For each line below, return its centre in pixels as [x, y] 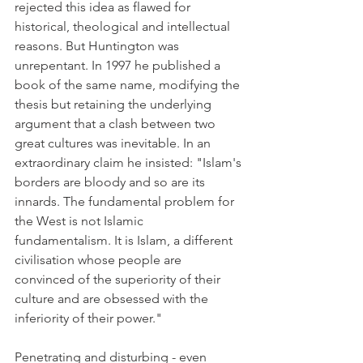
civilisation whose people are [100, 260]
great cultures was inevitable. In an [114, 143]
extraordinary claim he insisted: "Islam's [130, 162]
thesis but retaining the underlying [115, 104]
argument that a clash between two [117, 124]
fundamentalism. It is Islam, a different [125, 240]
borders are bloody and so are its [111, 182]
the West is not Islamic [81, 221]
